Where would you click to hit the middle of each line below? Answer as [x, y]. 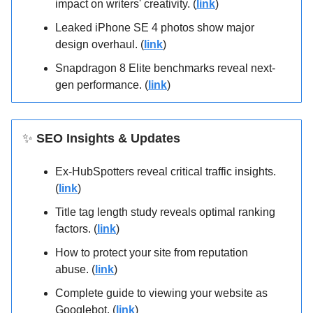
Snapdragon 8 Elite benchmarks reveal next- [165, 68]
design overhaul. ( [100, 45]
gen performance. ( [102, 85]
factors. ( [76, 229]
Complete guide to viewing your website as [161, 293]
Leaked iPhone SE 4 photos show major [155, 28]
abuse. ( [75, 270]
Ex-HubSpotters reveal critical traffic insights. [166, 172]
